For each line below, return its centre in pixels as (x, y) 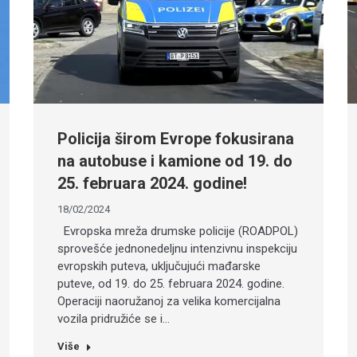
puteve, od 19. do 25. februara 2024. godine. (171, 284)
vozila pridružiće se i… (114, 319)
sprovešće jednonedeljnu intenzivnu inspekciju (178, 249)
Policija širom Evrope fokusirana (176, 139)
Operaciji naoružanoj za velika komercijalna (169, 302)
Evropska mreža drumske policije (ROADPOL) (178, 231)
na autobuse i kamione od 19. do (175, 161)
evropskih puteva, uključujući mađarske (159, 267)
